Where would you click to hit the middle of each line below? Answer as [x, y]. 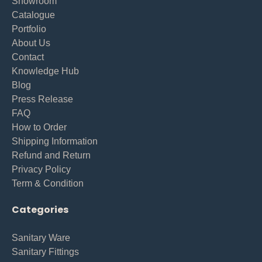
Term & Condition [48, 183]
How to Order [39, 127]
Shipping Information [55, 141]
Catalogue [33, 15]
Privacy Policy [41, 169]
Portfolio [29, 29]
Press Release [42, 99]
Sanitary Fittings [45, 251]
